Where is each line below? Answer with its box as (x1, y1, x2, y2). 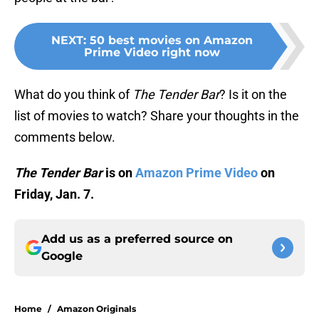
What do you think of (14, 87, 132, 103)
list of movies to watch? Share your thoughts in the (14, 108, 299, 124)
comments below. (14, 130, 115, 145)
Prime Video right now (83, 46, 220, 60)
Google (41, 249, 83, 263)
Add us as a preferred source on (41, 232, 233, 246)
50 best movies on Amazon (89, 33, 253, 48)
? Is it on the (219, 87, 287, 103)
